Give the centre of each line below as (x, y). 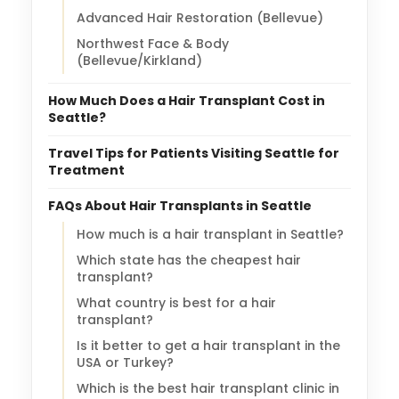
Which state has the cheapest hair (189, 260)
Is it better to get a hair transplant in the (208, 345)
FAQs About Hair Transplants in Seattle (180, 205)
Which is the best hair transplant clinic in (208, 388)
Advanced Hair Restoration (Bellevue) (200, 17)
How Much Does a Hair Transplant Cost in (187, 100)
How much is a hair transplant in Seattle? (210, 234)
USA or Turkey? (125, 362)
